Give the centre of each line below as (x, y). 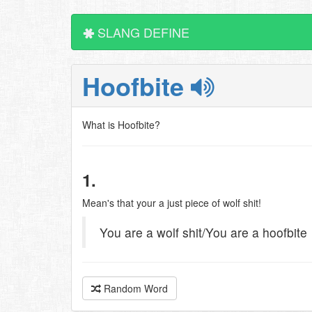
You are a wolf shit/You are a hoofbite (203, 232)
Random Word (134, 288)
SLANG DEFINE (142, 32)
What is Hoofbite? (121, 125)
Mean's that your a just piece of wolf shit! (172, 203)
